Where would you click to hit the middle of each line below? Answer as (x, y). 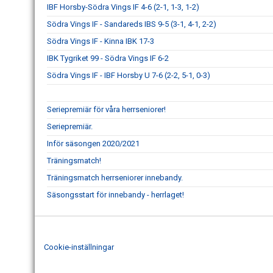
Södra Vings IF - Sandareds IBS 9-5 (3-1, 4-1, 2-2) (132, 24)
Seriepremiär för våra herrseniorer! (106, 109)
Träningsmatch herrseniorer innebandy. (115, 177)
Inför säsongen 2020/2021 (93, 143)
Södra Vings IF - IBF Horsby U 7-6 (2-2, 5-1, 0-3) (129, 75)
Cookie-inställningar (79, 247)
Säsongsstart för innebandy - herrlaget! (115, 194)
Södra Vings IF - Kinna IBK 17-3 (101, 41)
